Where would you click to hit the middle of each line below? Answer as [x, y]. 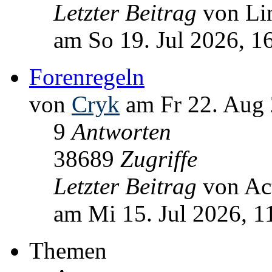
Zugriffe [159, 159]
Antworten [121, 132]
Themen [68, 251]
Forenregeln [87, 77]
